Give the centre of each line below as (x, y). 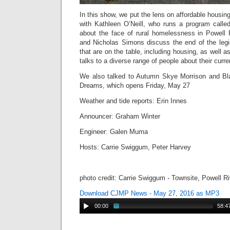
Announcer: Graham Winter (120, 116)
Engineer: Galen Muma (114, 131)
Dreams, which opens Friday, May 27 (135, 85)
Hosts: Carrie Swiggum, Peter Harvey (135, 147)
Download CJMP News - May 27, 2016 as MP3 (149, 193)
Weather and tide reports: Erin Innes (134, 101)
